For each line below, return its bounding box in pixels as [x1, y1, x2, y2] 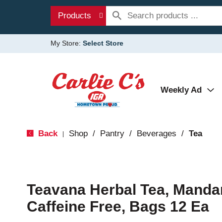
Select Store [83, 39, 123, 47]
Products [58, 11, 91, 20]
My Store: [51, 39, 83, 47]
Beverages [136, 129, 176, 138]
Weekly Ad [161, 85, 202, 95]
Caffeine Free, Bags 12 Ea [26, 198, 209, 215]
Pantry [100, 129, 124, 138]
